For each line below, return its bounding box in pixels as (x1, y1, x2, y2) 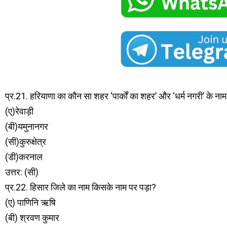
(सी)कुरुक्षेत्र (5, 136, 46, 147)
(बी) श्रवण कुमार (5, 212, 59, 223)
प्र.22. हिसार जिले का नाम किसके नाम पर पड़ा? (5, 182, 156, 193)
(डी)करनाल (5, 152, 43, 162)
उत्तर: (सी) (5, 167, 39, 177)
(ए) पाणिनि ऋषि (5, 197, 56, 208)
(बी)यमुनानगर (5, 121, 48, 132)
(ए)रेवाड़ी (5, 106, 33, 117)
